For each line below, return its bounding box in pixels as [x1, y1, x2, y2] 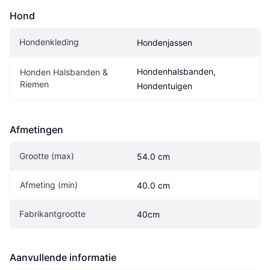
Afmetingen [10, 124, 63, 136]
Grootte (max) [19, 151, 74, 162]
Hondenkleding [19, 37, 79, 48]
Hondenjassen [137, 37, 192, 48]
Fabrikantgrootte [19, 209, 86, 219]
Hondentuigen [137, 81, 192, 92]
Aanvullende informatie [10, 251, 116, 264]
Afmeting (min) [20, 180, 78, 190]
